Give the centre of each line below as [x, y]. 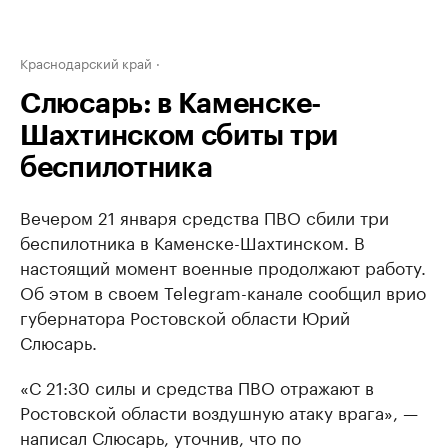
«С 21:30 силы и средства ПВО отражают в [197, 386]
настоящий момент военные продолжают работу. [223, 266]
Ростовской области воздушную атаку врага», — [219, 411]
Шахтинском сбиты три [179, 136]
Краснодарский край [86, 62]
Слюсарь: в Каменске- [171, 104]
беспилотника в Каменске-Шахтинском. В [192, 241]
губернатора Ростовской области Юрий [185, 316]
